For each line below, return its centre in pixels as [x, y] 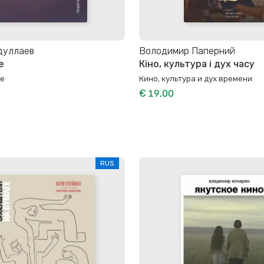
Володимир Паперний [187, 51]
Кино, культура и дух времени [196, 79]
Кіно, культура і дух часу [197, 64]
